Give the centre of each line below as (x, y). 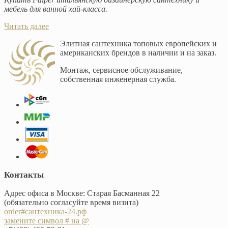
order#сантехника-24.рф (45, 211)
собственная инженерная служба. (118, 79)
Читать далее (26, 26)
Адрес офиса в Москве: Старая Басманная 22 (82, 193)
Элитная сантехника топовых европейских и (138, 43)
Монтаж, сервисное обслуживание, (121, 70)
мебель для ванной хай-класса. (56, 9)
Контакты (24, 175)
